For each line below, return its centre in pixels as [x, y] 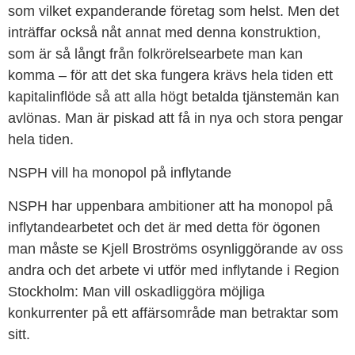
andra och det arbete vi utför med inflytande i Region [174, 271]
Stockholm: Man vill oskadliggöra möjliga [136, 292]
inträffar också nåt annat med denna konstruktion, [164, 33]
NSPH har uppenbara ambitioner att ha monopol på [170, 206]
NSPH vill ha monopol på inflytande [120, 173]
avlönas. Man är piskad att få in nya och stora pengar [176, 118]
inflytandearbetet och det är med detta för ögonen [164, 228]
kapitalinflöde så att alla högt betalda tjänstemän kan [174, 97]
